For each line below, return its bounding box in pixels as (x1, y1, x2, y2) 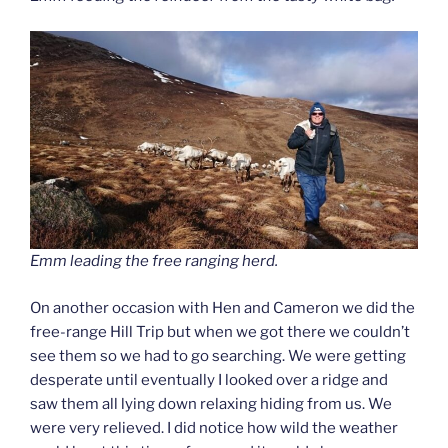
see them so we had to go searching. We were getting (30, 346, 406, 365)
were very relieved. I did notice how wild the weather (30, 418, 398, 437)
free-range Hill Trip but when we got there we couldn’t (30, 322, 410, 341)
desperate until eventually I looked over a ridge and (30, 370, 388, 389)
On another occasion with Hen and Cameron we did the (30, 298, 415, 317)
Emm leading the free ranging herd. (30, 252, 278, 271)
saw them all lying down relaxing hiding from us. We (30, 394, 392, 413)
